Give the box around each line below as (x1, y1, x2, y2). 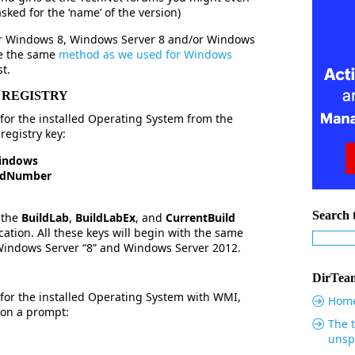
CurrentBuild (166, 210, 235, 225)
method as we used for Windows (59, 47, 232, 62)
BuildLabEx (75, 210, 136, 225)
